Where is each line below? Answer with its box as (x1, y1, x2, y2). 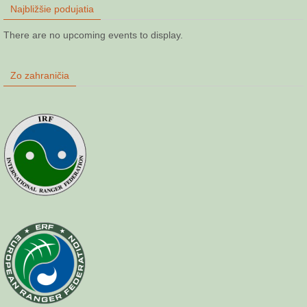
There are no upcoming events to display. (3, 29, 183, 40)
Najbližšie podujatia (10, 3, 94, 14)
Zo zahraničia (10, 69, 69, 81)
